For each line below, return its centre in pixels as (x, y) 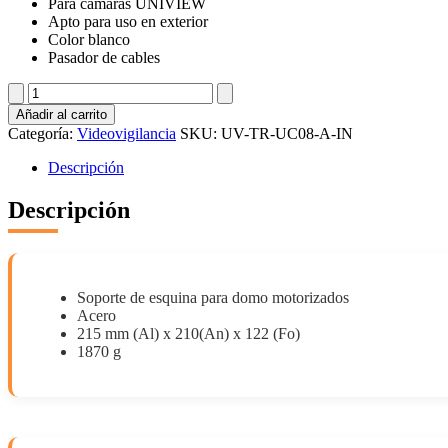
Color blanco (89, 39)
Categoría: (42, 133)
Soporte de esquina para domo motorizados (213, 297)
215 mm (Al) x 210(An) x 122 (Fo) (188, 333)
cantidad (33, 180)
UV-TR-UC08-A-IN (287, 133)
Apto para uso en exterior (128, 21)
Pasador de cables (104, 57)
